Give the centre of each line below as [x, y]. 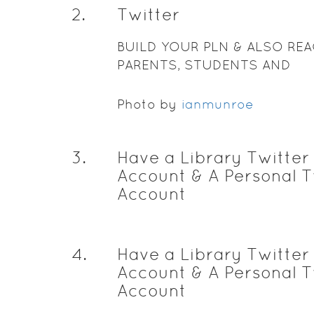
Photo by [149, 104]
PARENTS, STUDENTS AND [204, 65]
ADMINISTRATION [175, 83]
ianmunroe [217, 104]
